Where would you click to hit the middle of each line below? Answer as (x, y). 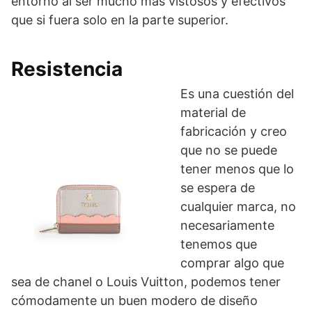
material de (213, 112)
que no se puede (229, 150)
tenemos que (219, 244)
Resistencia (67, 69)
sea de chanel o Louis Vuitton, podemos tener (146, 281)
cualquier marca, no (238, 206)
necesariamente (227, 225)
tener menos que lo (237, 169)
